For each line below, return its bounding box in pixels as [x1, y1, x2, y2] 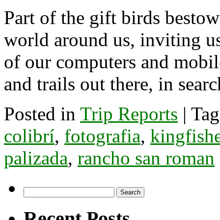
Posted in [4, 103, 76, 124]
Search [23, 186, 44, 195]
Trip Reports [80, 103, 178, 124]
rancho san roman [78, 147, 215, 168]
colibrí [4, 125, 55, 146]
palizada [4, 147, 68, 168]
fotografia [64, 125, 140, 146]
